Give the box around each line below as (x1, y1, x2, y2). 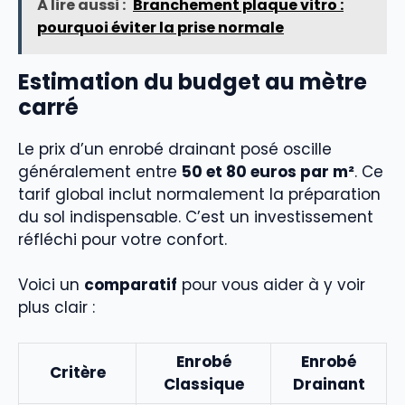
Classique (163, 372, 244, 395)
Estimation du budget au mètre (18, 66, 367, 97)
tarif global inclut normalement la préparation (18, 183, 381, 205)
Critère (49, 361, 106, 383)
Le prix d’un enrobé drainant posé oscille (18, 137, 332, 160)
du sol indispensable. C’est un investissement (18, 205, 373, 228)
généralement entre (18, 160, 182, 183)
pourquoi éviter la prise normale (37, 16, 284, 38)
